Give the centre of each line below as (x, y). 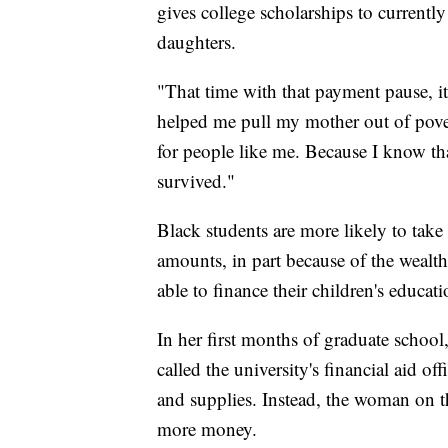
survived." (196, 181)
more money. (207, 429)
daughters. (196, 42)
